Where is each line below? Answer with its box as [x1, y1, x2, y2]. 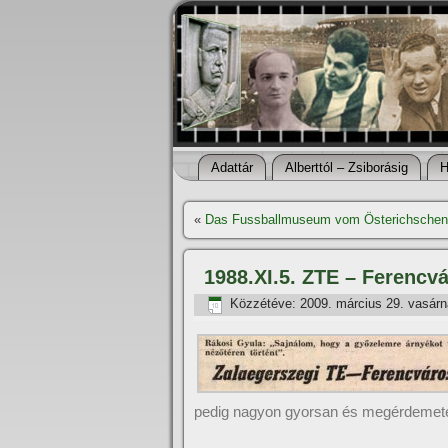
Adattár [211, 160, 253, 175]
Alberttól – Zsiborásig [285, 160, 408, 175]
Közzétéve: [230, 296, 296, 312]
